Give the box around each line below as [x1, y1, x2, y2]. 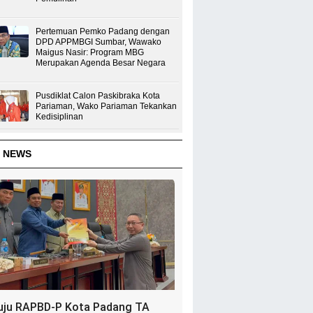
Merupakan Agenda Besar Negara [36, 58, 166, 68]
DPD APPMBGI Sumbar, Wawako [36, 37, 161, 48]
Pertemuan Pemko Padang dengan [36, 27, 170, 37]
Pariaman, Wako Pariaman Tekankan [36, 101, 177, 112]
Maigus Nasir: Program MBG [36, 48, 144, 58]
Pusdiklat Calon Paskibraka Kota [36, 91, 160, 101]
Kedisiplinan [36, 112, 83, 122]
